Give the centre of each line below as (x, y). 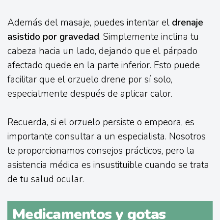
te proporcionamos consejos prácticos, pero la (101, 151)
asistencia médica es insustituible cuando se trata (108, 165)
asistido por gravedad (53, 37)
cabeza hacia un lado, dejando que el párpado (102, 51)
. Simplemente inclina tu (149, 37)
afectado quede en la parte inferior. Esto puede (104, 65)
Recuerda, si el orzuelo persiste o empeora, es (101, 122)
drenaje (188, 22)
